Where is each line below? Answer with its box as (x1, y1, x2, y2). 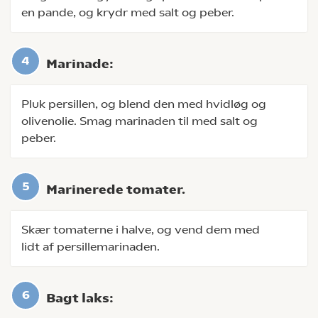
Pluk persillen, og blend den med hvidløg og (21, 97, 266, 111)
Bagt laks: (46, 291, 114, 305)
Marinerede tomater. (46, 182, 185, 197)
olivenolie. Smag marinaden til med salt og (21, 114, 258, 128)
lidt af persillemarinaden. (21, 240, 160, 253)
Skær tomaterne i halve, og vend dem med (21, 223, 260, 236)
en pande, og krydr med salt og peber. (21, 6, 234, 19)
